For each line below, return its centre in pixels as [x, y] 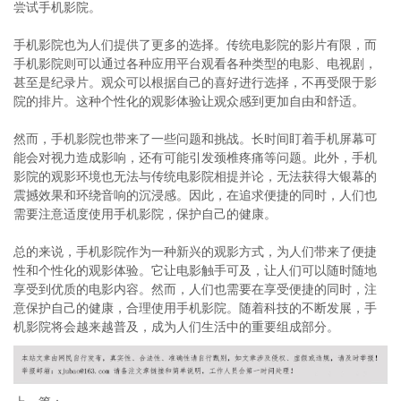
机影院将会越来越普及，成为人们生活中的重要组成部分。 [176, 327]
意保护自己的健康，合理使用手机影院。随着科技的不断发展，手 [195, 308]
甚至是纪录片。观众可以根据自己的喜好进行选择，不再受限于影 [195, 82]
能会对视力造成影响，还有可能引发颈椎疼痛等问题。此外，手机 [195, 158]
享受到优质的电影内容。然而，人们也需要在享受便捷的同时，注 [195, 289]
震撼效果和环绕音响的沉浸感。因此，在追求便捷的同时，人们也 [195, 195]
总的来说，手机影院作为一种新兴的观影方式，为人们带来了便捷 [195, 252]
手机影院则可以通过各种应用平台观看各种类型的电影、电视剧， [195, 64]
